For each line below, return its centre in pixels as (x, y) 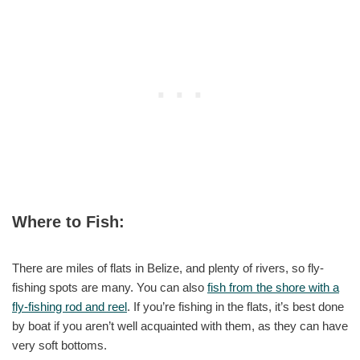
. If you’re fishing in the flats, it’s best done (235, 307)
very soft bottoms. (59, 346)
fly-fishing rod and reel (70, 307)
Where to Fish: (68, 222)
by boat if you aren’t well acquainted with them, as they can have (180, 326)
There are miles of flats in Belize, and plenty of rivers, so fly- (168, 268)
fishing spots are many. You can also (110, 288)
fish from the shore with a (273, 288)
